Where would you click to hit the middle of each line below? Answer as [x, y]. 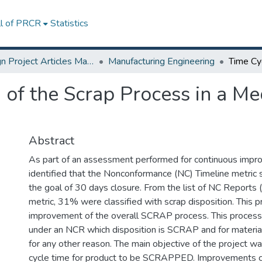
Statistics [69, 23]
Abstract [51, 141]
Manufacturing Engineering [161, 61]
